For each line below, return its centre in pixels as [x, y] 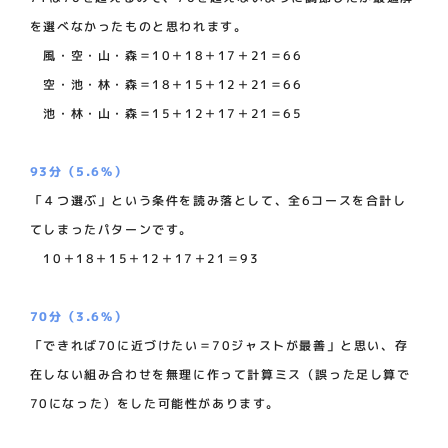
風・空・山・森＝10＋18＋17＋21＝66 [166, 55]
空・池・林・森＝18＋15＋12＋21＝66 [166, 84]
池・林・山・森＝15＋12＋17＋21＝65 [166, 113]
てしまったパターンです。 [111, 229]
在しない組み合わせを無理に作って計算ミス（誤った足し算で [220, 374]
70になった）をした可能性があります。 [155, 403]
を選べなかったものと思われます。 [138, 26]
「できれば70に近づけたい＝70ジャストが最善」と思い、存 [219, 345]
